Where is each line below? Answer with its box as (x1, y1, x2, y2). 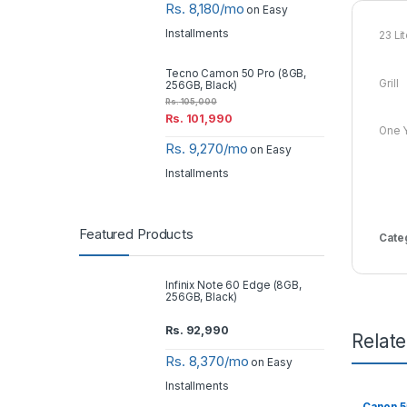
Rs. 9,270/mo (165, 140, 248, 158)
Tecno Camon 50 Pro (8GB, (165, 67, 307, 81)
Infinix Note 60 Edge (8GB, (165, 279, 302, 293)
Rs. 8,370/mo (165, 352, 249, 371)
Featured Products (79, 226, 194, 243)
